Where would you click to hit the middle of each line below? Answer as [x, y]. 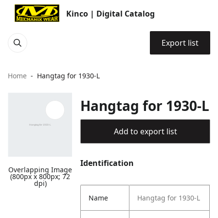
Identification [107, 163]
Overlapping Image [40, 170]
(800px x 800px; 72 [40, 177]
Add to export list [145, 131]
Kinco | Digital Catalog [110, 14]
